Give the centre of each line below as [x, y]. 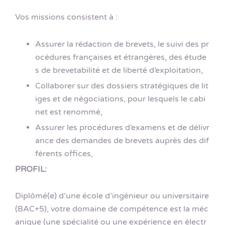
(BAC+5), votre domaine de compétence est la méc [112, 209]
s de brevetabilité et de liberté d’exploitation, [119, 70]
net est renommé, [69, 112]
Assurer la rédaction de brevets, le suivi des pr [122, 44]
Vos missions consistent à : [66, 17]
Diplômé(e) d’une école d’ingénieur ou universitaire [112, 196]
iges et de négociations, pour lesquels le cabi [120, 99]
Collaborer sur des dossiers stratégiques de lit [122, 86]
